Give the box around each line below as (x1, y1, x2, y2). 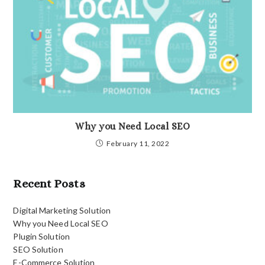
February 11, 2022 (106, 138, 169, 148)
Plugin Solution (13, 231, 70, 241)
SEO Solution (13, 244, 63, 254)
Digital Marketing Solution (13, 205, 111, 215)
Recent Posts (13, 176, 85, 190)
